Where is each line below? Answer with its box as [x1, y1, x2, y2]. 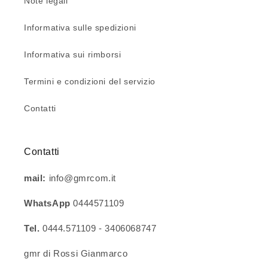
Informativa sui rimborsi [24, 49, 121, 59]
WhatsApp [24, 197, 74, 208]
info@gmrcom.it [46, 172, 122, 183]
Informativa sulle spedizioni [24, 22, 136, 32]
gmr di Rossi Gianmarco [24, 248, 142, 258]
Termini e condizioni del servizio [24, 76, 156, 86]
